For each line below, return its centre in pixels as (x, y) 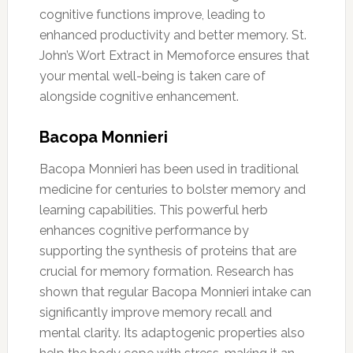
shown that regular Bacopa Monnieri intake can (175, 292)
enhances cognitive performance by (144, 230)
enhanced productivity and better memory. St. (173, 35)
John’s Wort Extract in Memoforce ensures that (174, 55)
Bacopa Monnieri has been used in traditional (169, 169)
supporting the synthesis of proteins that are (167, 251)
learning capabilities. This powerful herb (153, 210)
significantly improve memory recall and (155, 312)
